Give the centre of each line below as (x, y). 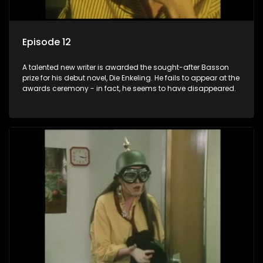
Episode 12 (47, 42)
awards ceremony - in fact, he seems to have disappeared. (129, 89)
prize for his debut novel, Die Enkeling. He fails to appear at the (131, 78)
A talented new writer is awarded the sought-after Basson (126, 68)
